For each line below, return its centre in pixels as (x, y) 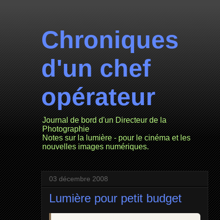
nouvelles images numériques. (95, 147)
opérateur (98, 97)
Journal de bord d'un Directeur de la (104, 120)
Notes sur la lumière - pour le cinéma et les (116, 138)
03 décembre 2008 (78, 179)
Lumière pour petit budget (115, 198)
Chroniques (110, 40)
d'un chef (96, 68)
